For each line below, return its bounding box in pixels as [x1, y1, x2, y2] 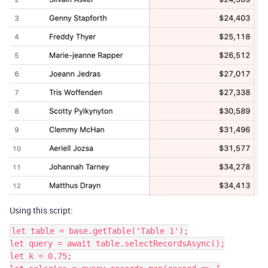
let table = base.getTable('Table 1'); [11, 226, 188, 236]
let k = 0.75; [10, 251, 72, 261]
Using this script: [10, 205, 73, 217]
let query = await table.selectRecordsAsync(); [10, 239, 225, 249]
